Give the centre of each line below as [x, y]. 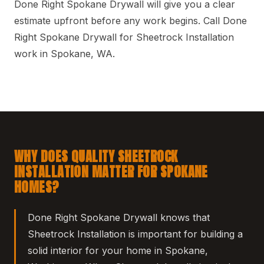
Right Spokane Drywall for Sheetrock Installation [124, 37]
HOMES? [37, 187]
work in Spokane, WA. [65, 54]
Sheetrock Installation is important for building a [135, 234]
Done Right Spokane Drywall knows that [119, 218]
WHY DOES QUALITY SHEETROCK [96, 157]
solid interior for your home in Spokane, [118, 251]
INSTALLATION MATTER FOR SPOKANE [111, 172]
